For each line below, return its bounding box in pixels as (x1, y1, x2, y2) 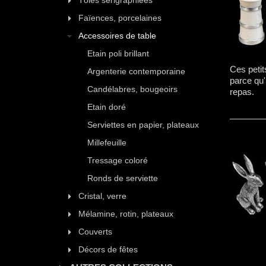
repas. (230, 86, 254, 97)
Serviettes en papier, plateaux (87, 120, 199, 129)
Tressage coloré (87, 156, 148, 165)
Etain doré (87, 102, 126, 112)
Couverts (78, 227, 112, 236)
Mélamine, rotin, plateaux (78, 209, 173, 218)
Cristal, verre (78, 191, 126, 201)
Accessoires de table (78, 31, 156, 40)
